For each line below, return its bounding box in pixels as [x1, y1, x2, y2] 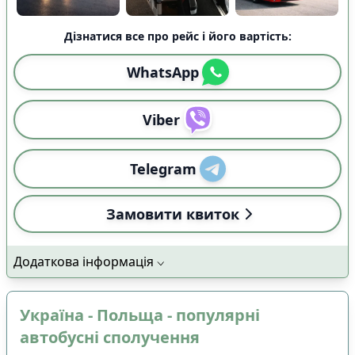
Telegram [129, 158, 197, 178]
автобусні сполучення [20, 326, 200, 348]
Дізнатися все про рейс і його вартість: [63, 28, 292, 44]
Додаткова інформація [13, 252, 154, 270]
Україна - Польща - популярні [20, 303, 260, 326]
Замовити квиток [106, 204, 239, 223]
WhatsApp [126, 62, 199, 82]
